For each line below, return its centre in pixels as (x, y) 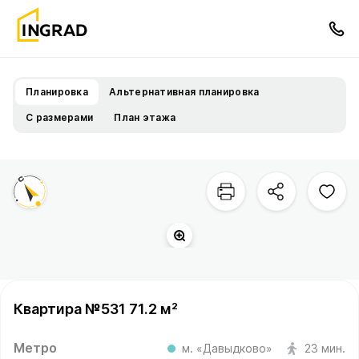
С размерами (60, 117)
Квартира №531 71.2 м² (96, 309)
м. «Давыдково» (227, 348)
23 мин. (325, 348)
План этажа (145, 117)
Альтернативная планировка (184, 92)
